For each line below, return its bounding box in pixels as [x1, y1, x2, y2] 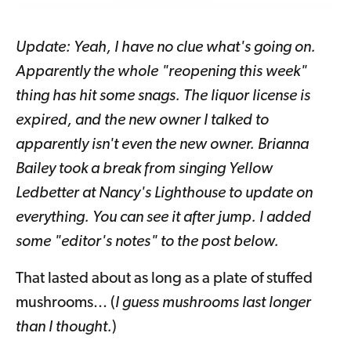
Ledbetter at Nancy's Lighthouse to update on [16, 186, 313, 202]
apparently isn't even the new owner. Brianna [16, 137, 309, 154]
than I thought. [16, 320, 112, 336]
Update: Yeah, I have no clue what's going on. [16, 40, 316, 56]
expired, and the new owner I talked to [16, 113, 269, 129]
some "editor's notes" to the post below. [16, 234, 279, 251]
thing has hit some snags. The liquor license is [16, 89, 310, 105]
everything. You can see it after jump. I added [16, 210, 311, 226]
